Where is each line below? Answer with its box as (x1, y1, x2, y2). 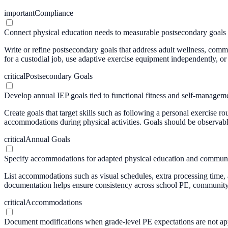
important (4, 8, 35, 17)
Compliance (35, 8, 73, 17)
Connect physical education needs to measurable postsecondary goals (4, 27, 226, 37)
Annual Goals (25, 134, 70, 144)
